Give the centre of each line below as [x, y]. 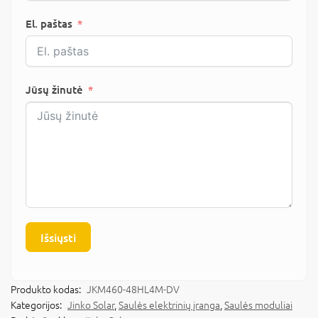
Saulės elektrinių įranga [169, 304]
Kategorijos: [37, 304]
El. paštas [49, 23]
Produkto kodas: [47, 289]
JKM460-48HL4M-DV [133, 289]
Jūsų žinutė [54, 89]
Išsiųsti [58, 237]
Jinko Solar [91, 304]
